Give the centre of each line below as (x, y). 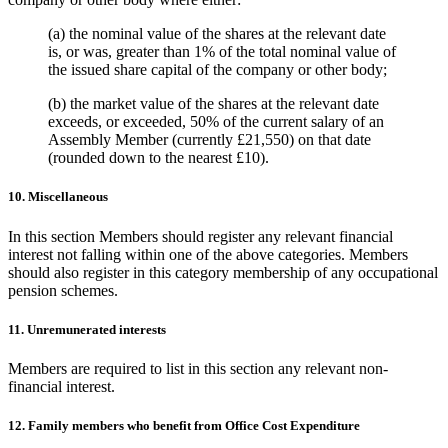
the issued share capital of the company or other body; (217, 70)
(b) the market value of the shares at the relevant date (213, 104)
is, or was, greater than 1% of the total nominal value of (222, 52)
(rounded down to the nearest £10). (158, 158)
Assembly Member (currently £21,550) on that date (209, 140)
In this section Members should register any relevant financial (200, 236)
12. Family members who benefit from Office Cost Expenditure (184, 426)
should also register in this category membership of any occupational (223, 272)
